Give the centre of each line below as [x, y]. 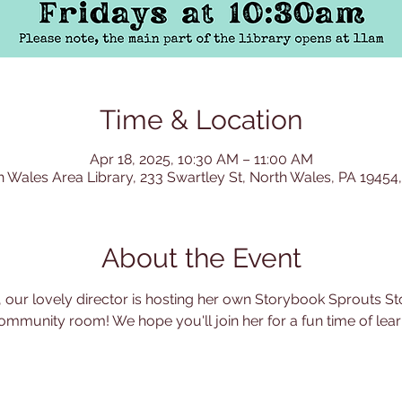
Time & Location [201, 120]
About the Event [201, 258]
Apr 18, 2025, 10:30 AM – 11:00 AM [201, 160]
